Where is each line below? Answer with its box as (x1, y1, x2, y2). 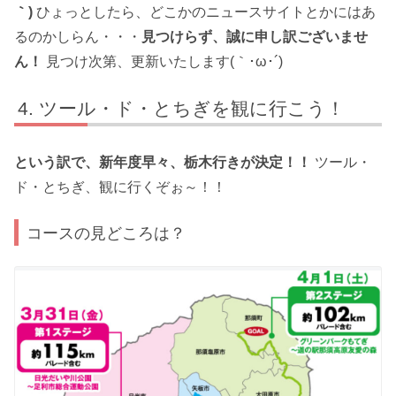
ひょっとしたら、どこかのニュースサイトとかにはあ (33, 4, 376, 19)
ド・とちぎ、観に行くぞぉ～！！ (14, 179, 226, 194)
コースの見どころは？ (27, 223, 187, 242)
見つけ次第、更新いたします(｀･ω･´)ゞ (42, 53, 297, 69)
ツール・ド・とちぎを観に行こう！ (39, 98, 346, 119)
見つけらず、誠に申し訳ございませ (141, 28, 368, 44)
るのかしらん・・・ (14, 28, 141, 44)
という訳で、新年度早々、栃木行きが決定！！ (14, 154, 311, 170)
